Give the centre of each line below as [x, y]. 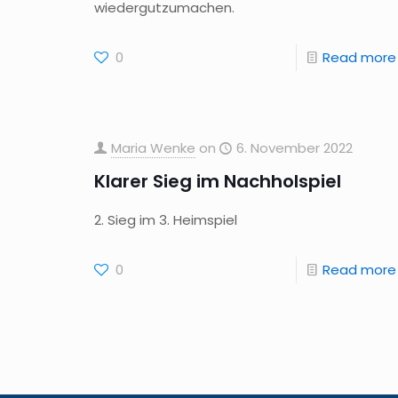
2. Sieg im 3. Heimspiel [165, 220]
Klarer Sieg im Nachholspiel [217, 181]
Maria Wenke [153, 148]
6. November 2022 [294, 148]
